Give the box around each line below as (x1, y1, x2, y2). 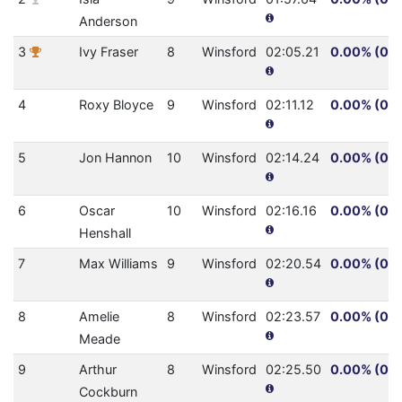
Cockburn (78, 384, 137, 400)
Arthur (78, 362, 117, 378)
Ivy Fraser (78, 44, 138, 60)
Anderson (78, 13, 137, 30)
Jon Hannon (78, 150, 152, 166)
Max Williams (78, 256, 158, 272)
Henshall (78, 225, 131, 241)
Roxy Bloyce (78, 97, 153, 113)
